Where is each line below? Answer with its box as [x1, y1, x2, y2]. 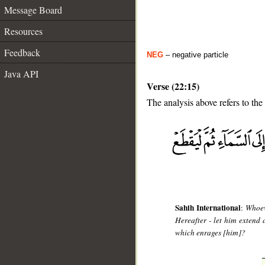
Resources [4, 25, 43, 37]
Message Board [4, 4, 62, 16]
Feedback [4, 46, 40, 59]
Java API [4, 67, 38, 80]
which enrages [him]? [175, 227, 246, 238]
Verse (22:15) [147, 79, 199, 93]
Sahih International [175, 202, 241, 214]
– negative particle [163, 50, 228, 59]
